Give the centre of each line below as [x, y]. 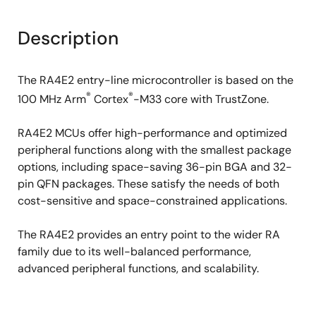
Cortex [110, 99]
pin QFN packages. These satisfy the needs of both [148, 184]
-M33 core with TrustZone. [201, 99]
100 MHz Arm [52, 99]
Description [68, 38]
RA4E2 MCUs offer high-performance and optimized [152, 133]
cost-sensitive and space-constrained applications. [152, 201]
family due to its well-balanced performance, [134, 252]
